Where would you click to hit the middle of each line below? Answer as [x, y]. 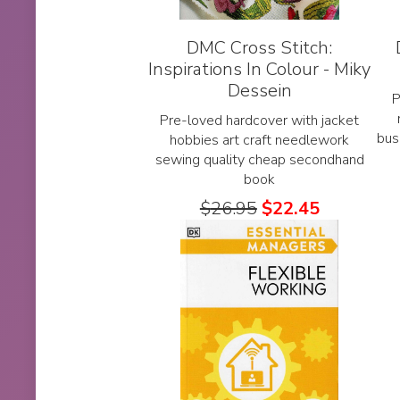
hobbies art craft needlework [260, 140]
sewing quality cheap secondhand [259, 159]
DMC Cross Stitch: [260, 47]
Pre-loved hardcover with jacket [260, 120]
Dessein [259, 90]
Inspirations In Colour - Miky [260, 69]
